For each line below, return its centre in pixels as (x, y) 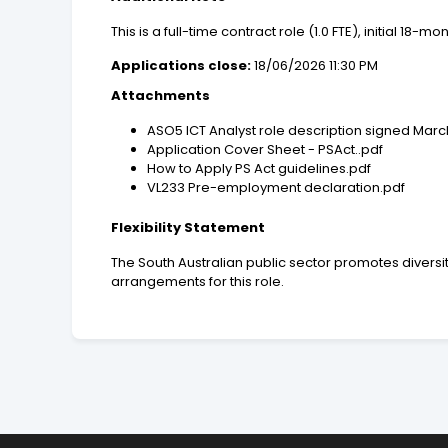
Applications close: (181, 66)
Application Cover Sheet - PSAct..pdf (265, 150)
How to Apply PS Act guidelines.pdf (259, 169)
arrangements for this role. (198, 282)
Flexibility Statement (188, 228)
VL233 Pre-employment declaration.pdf (276, 188)
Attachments (161, 96)
